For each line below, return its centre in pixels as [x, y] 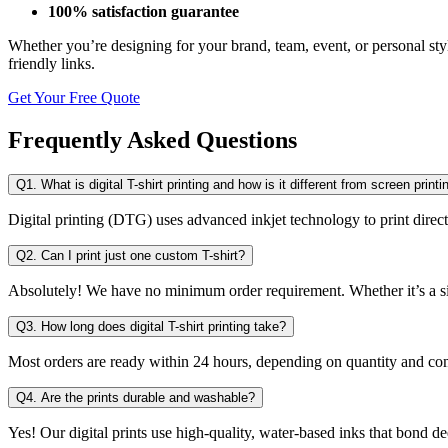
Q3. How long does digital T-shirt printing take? [151, 326]
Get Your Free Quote [74, 98]
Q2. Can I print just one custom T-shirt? [130, 255]
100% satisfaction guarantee [143, 12]
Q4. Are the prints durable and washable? [135, 397]
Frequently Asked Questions [152, 139]
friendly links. [51, 64]
